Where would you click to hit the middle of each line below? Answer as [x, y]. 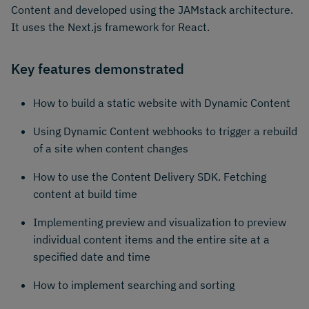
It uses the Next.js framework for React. [110, 27]
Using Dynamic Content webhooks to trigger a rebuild [165, 131]
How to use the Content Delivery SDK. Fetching [150, 177]
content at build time [85, 194]
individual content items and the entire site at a [151, 240]
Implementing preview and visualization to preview [160, 222]
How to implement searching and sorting [134, 285]
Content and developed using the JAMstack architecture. [152, 9]
